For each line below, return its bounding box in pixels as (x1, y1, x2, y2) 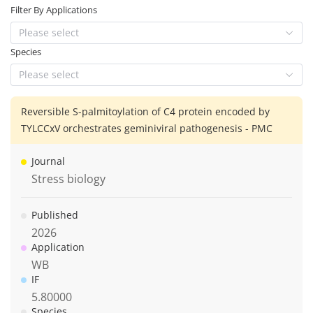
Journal (31, 154, 65, 168)
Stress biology (31, 170, 105, 187)
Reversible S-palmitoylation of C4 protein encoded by (21, 104, 270, 118)
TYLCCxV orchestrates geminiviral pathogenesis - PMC (21, 121, 272, 135)
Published (31, 208, 78, 221)
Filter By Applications (10, 3, 97, 16)
